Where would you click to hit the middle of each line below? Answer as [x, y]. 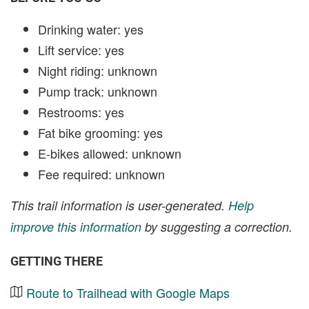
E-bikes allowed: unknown [110, 153]
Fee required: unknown [101, 173]
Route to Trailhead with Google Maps [128, 292]
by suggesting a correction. [217, 226]
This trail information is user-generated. [119, 205]
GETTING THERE [57, 261]
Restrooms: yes [81, 111]
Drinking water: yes [91, 29]
